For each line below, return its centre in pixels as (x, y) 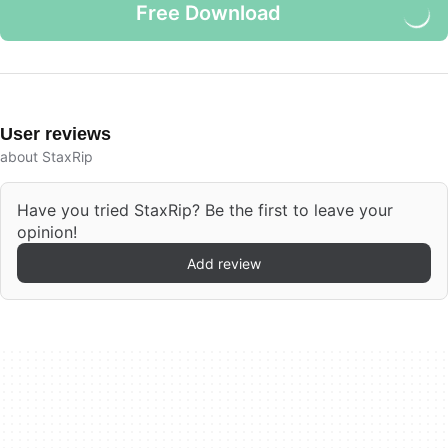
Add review (224, 263)
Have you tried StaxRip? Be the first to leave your (205, 210)
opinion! (47, 232)
